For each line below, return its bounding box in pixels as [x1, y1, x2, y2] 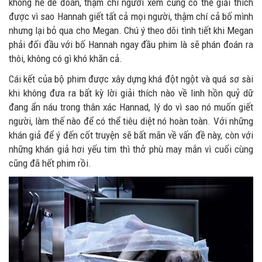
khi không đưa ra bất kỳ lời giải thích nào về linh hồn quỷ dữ [9, 87, 253, 99]
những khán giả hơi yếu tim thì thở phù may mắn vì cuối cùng [9, 143, 253, 156]
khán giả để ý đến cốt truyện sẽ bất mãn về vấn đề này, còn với [9, 129, 253, 142]
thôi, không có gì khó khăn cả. [9, 53, 122, 65]
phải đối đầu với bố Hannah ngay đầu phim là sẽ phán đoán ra [9, 39, 253, 51]
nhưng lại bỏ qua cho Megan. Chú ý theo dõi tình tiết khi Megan [9, 25, 253, 37]
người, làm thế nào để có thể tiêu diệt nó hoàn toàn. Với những [9, 115, 253, 127]
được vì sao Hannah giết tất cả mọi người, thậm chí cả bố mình [9, 11, 253, 23]
